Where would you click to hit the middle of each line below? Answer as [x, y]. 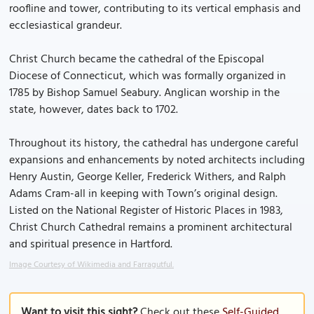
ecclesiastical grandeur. [66, 26]
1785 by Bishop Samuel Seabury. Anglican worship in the [144, 93]
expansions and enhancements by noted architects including [157, 161]
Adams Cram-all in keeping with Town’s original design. [143, 194]
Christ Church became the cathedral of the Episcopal [137, 60]
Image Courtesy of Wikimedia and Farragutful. [91, 265]
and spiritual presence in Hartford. [91, 245]
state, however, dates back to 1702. [94, 110]
